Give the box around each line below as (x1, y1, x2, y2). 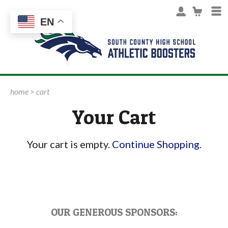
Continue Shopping (111, 137, 199, 150)
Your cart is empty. (26, 137, 112, 150)
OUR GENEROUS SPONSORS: (50, 206, 178, 218)
